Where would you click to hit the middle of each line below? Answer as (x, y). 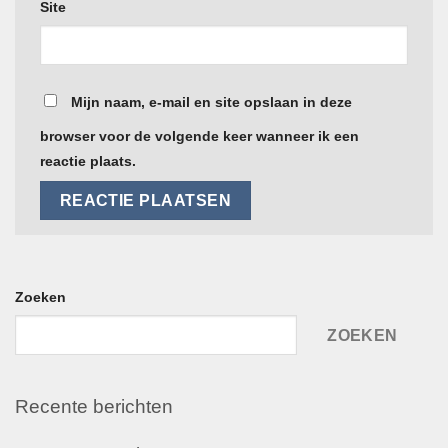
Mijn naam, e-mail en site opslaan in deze (211, 101)
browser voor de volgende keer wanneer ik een (199, 135)
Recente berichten (94, 407)
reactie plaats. (88, 160)
